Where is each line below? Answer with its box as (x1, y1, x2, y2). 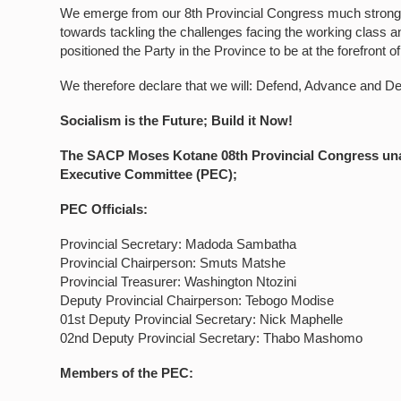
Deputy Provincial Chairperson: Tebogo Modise (60, 293, 335, 308)
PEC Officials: (60, 201, 149, 217)
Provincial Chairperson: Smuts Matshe (60, 255, 286, 270)
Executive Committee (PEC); (60, 166, 238, 182)
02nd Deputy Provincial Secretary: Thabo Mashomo (60, 330, 363, 346)
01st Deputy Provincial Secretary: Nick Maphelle (60, 311, 344, 327)
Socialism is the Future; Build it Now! (60, 113, 294, 128)
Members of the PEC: (60, 365, 194, 380)
